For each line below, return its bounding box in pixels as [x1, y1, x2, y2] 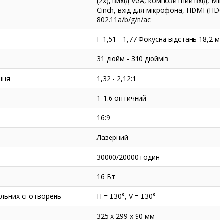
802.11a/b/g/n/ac [96, 15, 151, 25]
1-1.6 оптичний [96, 93, 146, 103]
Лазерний [96, 133, 128, 142]
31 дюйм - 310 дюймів [96, 54, 168, 64]
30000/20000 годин [96, 152, 160, 162]
